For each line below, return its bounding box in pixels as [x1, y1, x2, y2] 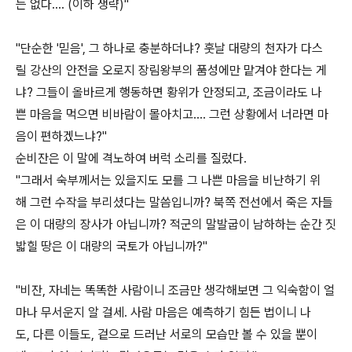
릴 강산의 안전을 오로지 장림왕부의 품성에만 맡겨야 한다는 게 [16, 63, 327, 78]
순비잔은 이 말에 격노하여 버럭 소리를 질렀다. [16, 151, 247, 166]
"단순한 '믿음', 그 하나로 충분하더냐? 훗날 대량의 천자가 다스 [16, 41, 323, 56]
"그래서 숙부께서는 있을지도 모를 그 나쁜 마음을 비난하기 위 [16, 173, 321, 188]
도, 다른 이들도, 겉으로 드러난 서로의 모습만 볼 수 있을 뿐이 [16, 327, 317, 342]
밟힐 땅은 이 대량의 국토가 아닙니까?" [16, 239, 207, 254]
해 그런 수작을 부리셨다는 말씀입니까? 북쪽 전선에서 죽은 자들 [16, 195, 333, 210]
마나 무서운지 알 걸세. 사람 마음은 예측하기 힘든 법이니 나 [16, 305, 311, 320]
